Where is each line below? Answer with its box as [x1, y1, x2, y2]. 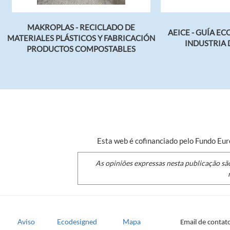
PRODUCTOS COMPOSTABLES [27, 44, 136, 53]
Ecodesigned [56, 217, 97, 226]
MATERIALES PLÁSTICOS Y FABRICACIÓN [7, 33, 155, 43]
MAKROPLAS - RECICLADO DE [27, 22, 135, 32]
